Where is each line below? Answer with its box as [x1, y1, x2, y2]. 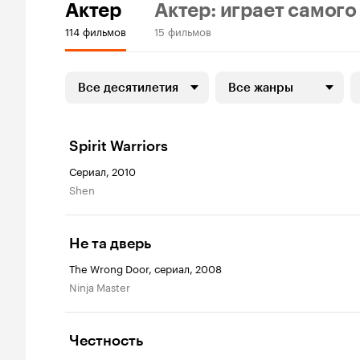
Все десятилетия [78, 80, 178, 95]
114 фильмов [65, 22, 126, 39]
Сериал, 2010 [69, 162, 136, 178]
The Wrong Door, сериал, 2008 [69, 260, 222, 276]
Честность [69, 332, 143, 350]
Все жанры [228, 80, 293, 95]
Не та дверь [69, 235, 151, 252]
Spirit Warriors [69, 137, 168, 155]
